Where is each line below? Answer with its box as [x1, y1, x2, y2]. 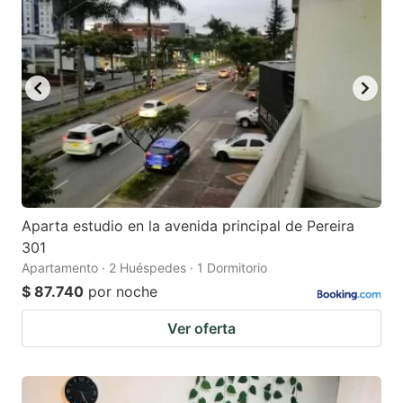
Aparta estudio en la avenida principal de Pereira [22, 217, 354, 236]
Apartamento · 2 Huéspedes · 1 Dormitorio [22, 260, 267, 276]
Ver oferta [167, 319, 236, 338]
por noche [88, 282, 157, 301]
